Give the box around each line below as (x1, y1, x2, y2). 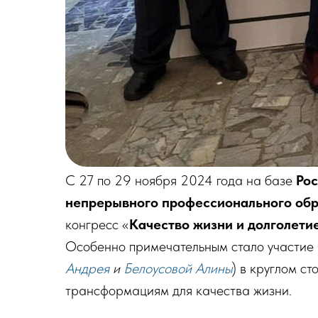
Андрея (65, 260, 109, 277)
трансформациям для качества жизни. (65, 282, 292, 299)
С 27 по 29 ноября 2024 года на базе (65, 172, 296, 189)
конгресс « (65, 216, 129, 233)
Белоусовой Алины (124, 260, 232, 277)
